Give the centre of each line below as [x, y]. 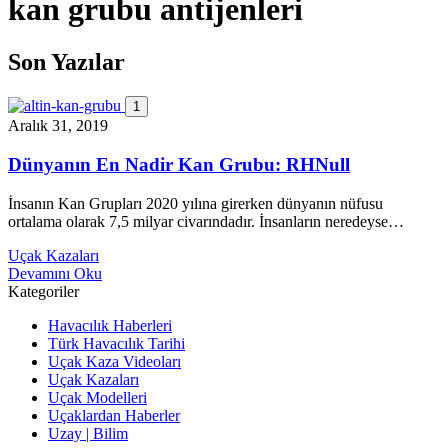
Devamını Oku [55, 273]
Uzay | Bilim [88, 433]
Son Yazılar [66, 62]
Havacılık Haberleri [110, 325]
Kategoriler [43, 291]
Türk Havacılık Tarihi [116, 343]
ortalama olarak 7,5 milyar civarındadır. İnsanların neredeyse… [206, 221]
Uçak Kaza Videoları [114, 361]
